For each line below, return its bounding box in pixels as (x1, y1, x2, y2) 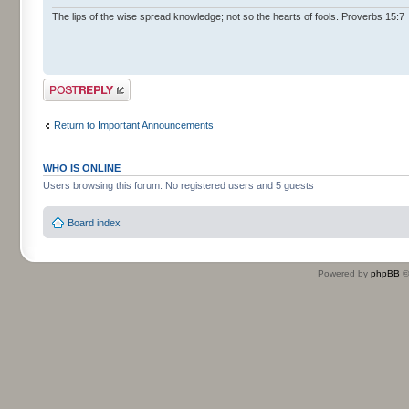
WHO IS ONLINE (43, 162, 121, 173)
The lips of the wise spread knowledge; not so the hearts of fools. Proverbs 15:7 (52, 11, 404, 23)
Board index (68, 217, 121, 228)
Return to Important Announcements (54, 120, 214, 131)
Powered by (318, 268, 371, 278)
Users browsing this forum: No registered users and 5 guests (43, 179, 314, 191)
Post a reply (43, 78, 96, 89)
